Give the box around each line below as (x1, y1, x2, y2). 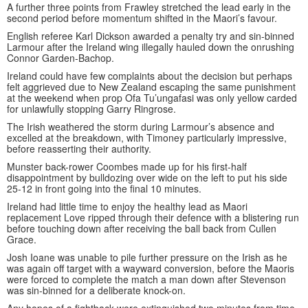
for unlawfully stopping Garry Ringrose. (7, 102, 176, 116)
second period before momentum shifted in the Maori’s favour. (7, 11, 277, 25)
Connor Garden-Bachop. (7, 51, 114, 65)
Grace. (7, 232, 36, 247)
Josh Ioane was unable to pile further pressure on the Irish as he (7, 250, 287, 265)
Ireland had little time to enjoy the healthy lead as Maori (7, 199, 247, 214)
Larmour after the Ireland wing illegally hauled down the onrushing (7, 40, 294, 54)
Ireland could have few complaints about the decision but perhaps (7, 69, 292, 83)
